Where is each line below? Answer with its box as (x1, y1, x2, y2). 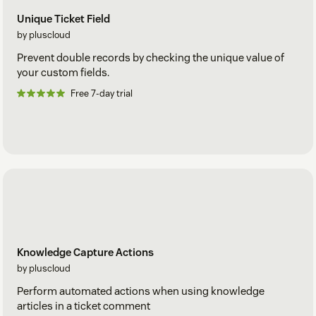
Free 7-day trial (71, 87, 133, 100)
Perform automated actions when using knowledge (17, 284, 265, 298)
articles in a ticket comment (17, 298, 150, 312)
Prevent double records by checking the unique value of (17, 51, 284, 65)
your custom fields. (17, 66, 109, 80)
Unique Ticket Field (17, 12, 110, 26)
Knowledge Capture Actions (17, 245, 154, 259)
